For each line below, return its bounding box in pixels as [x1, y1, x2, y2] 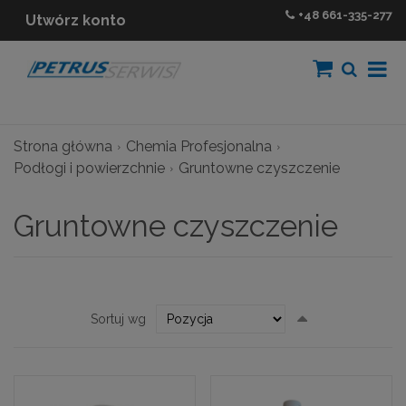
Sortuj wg [90, 312, 146, 327]
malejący [306, 330, 360, 345]
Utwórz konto [25, 12, 126, 29]
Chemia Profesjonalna [126, 137, 272, 155]
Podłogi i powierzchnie [14, 159, 165, 177]
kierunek [306, 316, 355, 332]
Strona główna [14, 137, 112, 155]
